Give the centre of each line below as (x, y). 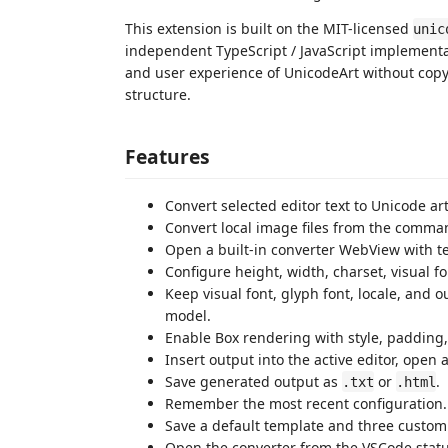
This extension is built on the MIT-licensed (269, 28)
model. (188, 315)
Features (167, 156)
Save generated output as (253, 381)
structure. (158, 94)
